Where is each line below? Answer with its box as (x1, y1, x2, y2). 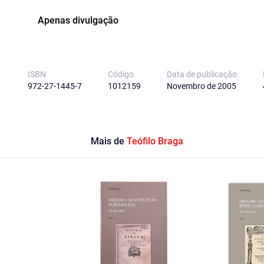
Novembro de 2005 (167, 81, 236, 91)
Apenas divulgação (37, 15, 118, 26)
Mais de (90, 136, 127, 147)
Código (108, 70, 134, 79)
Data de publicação (167, 70, 237, 79)
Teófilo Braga (126, 136, 183, 147)
